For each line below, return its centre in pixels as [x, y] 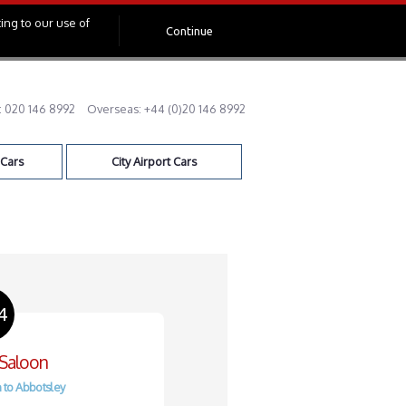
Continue [190, 30]
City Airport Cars [154, 161]
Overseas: [116, 109]
